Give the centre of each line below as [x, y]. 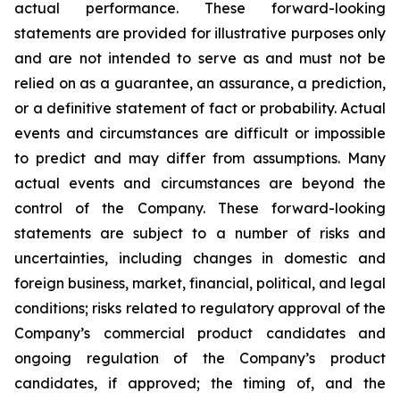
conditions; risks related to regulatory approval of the [200, 308]
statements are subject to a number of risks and [200, 233]
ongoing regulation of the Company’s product [200, 358]
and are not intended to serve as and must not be [200, 58]
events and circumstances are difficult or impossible [200, 133]
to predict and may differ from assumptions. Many [200, 158]
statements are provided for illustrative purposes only [200, 33]
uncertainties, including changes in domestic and [200, 258]
